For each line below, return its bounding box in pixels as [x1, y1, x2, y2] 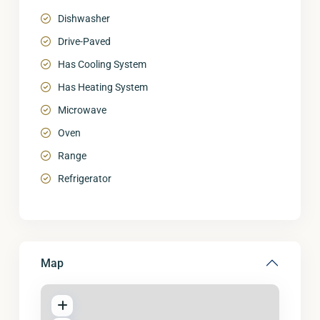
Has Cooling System [58, 59, 146, 70]
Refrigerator [58, 173, 111, 184]
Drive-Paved [58, 36, 111, 47]
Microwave [58, 104, 106, 116]
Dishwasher [58, 13, 110, 24]
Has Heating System [58, 81, 148, 93]
